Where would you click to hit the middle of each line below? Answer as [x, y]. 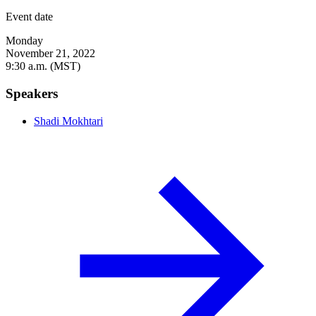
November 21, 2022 [50, 54]
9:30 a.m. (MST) [43, 66]
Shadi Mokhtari [68, 121]
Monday [24, 41]
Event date [29, 17]
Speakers [32, 94]
